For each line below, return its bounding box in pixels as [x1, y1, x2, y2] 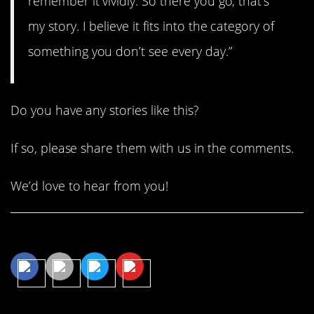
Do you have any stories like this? [11, 101, 199, 118]
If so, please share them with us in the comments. [11, 139, 294, 156]
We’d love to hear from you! [11, 177, 168, 195]
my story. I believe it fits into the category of [28, 17, 274, 34]
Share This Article [11, 224, 153, 249]
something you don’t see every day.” [28, 42, 232, 60]
